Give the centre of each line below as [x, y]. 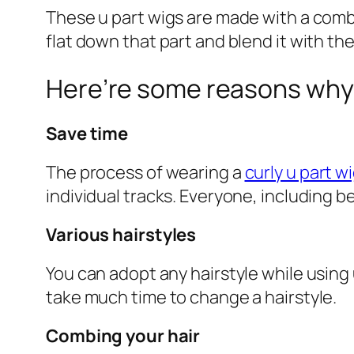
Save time [87, 133]
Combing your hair [123, 335]
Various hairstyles [121, 234]
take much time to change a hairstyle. [192, 297]
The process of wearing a [145, 172]
